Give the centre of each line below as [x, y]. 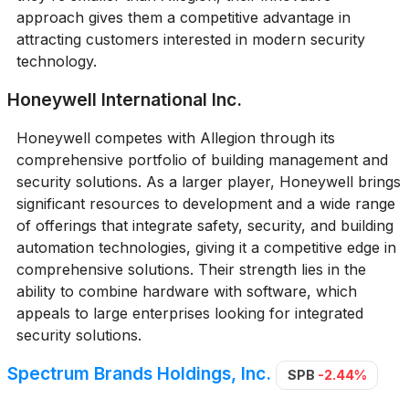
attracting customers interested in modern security [190, 39]
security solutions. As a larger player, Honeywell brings [208, 182]
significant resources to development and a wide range [205, 204]
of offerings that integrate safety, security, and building [204, 225]
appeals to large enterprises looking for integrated [189, 313]
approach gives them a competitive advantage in [183, 17]
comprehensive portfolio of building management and [202, 160]
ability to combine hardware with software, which [186, 291]
